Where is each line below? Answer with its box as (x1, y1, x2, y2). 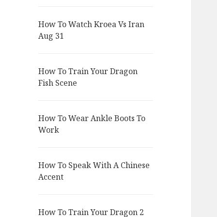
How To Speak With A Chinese (38, 160, 150, 171)
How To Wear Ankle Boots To (38, 113, 146, 124)
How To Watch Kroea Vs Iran (38, 19, 145, 30)
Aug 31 (38, 31, 64, 42)
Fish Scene (38, 77, 77, 89)
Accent (38, 171, 64, 183)
